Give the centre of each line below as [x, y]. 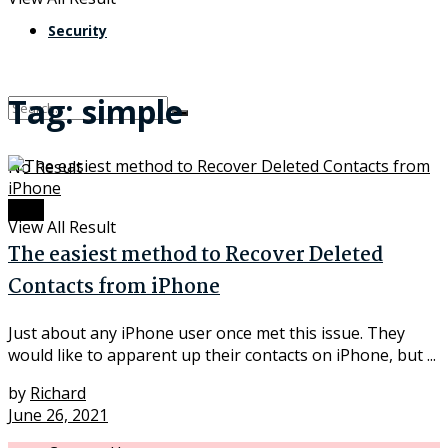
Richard [58, 393]
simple [132, 112]
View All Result [62, 227]
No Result [45, 167]
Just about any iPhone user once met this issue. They [206, 333]
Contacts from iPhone [114, 287]
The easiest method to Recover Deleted [195, 255]
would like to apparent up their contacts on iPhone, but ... [222, 355]
